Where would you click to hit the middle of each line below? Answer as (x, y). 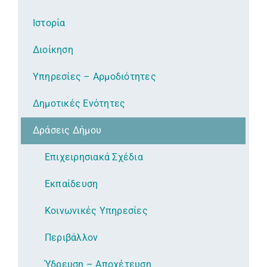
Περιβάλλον (72, 237)
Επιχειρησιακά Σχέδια (94, 157)
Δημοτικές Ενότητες (79, 103)
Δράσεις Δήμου (67, 130)
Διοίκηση (53, 50)
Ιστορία (49, 23)
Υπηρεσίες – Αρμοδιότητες (94, 77)
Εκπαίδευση (72, 184)
